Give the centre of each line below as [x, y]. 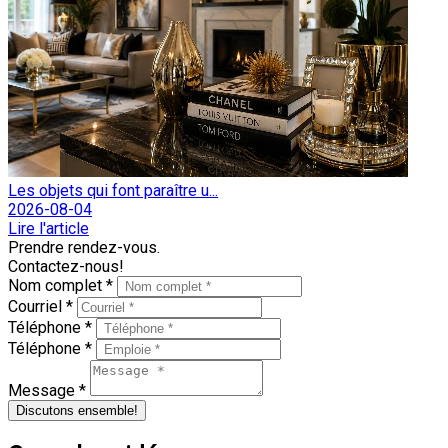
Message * [49, 390]
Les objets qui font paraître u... [113, 190]
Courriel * [42, 306]
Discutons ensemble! [77, 410]
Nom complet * [62, 285]
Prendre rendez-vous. [84, 247]
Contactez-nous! [66, 266]
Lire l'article [48, 228]
